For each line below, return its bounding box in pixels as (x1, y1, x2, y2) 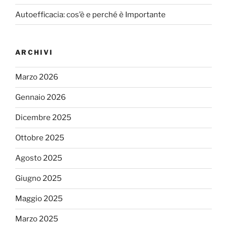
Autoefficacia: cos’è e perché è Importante (15, 10, 166, 19)
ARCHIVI (15, 48, 53, 57)
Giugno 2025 (15, 174, 62, 183)
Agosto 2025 (15, 154, 62, 163)
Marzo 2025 (15, 214, 58, 224)
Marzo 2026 (15, 72, 58, 82)
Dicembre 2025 (15, 113, 71, 123)
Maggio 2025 (15, 194, 63, 204)
